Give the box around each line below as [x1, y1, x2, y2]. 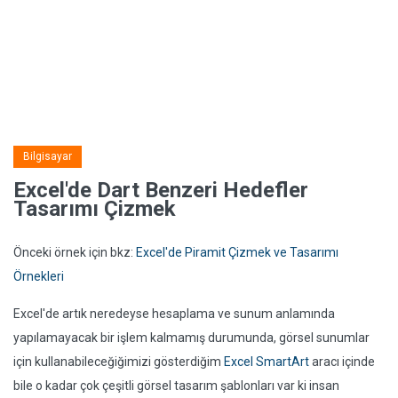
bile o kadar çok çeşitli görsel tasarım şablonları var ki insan [13, 378, 339, 393]
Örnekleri [13, 269, 64, 283]
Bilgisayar [23, 150, 72, 163]
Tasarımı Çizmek [13, 196, 176, 221]
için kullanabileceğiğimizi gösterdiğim [13, 354, 224, 369]
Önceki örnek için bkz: [13, 245, 136, 259]
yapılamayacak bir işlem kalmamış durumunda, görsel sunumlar [13, 330, 370, 345]
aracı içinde [309, 354, 375, 369]
